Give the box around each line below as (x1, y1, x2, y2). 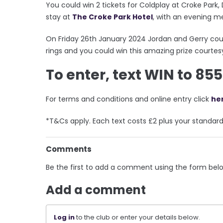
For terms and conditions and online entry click (46, 94, 211, 105)
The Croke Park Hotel (72, 12, 153, 22)
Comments (46, 144, 92, 155)
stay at (46, 12, 72, 22)
